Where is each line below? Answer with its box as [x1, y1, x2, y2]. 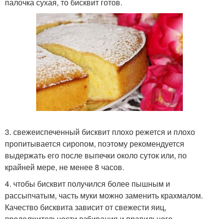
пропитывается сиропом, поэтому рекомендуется [5, 137, 184, 149]
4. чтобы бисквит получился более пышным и [5, 177, 170, 189]
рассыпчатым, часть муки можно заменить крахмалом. [5, 189, 203, 201]
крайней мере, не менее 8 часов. [5, 161, 124, 173]
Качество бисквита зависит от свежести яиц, [5, 201, 166, 213]
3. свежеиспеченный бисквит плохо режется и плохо [5, 126, 195, 137]
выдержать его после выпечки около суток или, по [5, 149, 187, 161]
